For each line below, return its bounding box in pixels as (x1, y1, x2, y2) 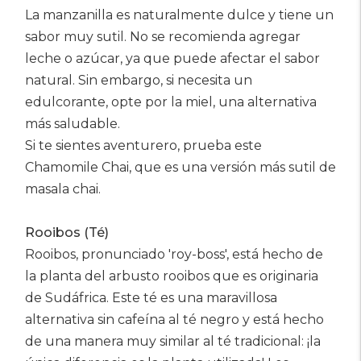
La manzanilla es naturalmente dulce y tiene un (25, 7, 334, 23)
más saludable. (25, 116, 120, 131)
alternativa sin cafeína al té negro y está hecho (25, 312, 324, 327)
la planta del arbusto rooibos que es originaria (25, 268, 318, 284)
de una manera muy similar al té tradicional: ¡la (25, 334, 321, 349)
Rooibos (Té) (25, 225, 109, 240)
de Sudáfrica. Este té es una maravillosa (25, 290, 277, 305)
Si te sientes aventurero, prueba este (25, 138, 262, 153)
